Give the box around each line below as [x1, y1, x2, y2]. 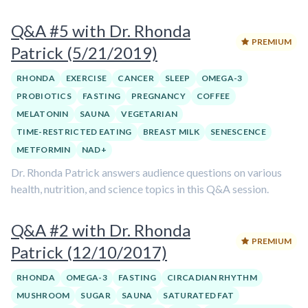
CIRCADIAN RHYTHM [167, 272, 257, 283]
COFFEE [196, 91, 230, 101]
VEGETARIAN [121, 109, 178, 119]
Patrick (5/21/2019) [11, 43, 157, 63]
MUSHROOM [16, 290, 70, 300]
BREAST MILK [142, 126, 199, 137]
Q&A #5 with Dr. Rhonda [11, 21, 190, 41]
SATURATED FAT [163, 290, 234, 300]
